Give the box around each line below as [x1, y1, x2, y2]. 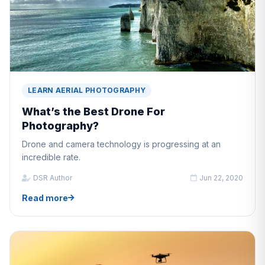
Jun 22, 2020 [199, 173, 243, 183]
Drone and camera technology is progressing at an [22, 139, 221, 150]
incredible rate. [22, 152, 80, 163]
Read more [22, 193, 68, 203]
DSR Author [33, 173, 72, 183]
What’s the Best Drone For [22, 105, 165, 118]
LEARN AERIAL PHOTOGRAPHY [28, 86, 146, 95]
